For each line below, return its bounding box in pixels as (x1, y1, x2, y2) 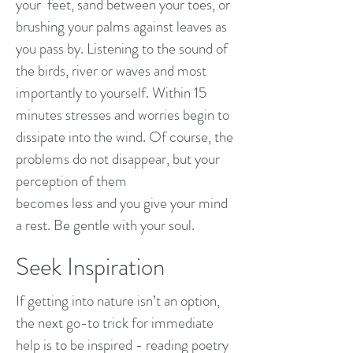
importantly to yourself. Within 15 (16, 82, 206, 103)
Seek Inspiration (16, 249, 165, 284)
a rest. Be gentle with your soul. (16, 214, 198, 236)
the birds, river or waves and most (16, 60, 206, 81)
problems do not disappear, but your (16, 148, 220, 169)
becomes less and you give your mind (16, 192, 228, 214)
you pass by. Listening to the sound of (16, 38, 228, 59)
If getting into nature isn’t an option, (16, 290, 220, 311)
